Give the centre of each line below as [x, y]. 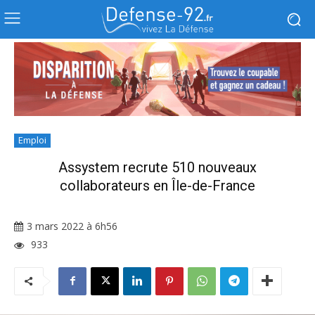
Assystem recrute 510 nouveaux [157, 168]
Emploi [32, 140]
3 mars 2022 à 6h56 [72, 226]
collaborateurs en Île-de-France [157, 186]
